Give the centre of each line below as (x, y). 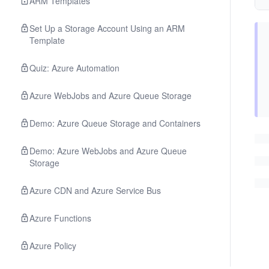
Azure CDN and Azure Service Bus (95, 190)
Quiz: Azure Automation (74, 68)
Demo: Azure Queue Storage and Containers (115, 123)
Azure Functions (60, 218)
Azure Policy (53, 246)
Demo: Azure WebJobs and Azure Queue (108, 151)
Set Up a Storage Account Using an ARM (107, 28)
